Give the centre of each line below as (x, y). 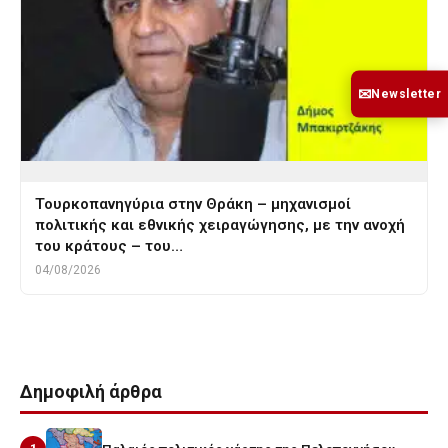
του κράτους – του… (109, 245)
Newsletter (406, 93)
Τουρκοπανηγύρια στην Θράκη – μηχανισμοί (193, 203)
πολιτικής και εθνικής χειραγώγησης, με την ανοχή (220, 224)
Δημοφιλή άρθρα (91, 391)
